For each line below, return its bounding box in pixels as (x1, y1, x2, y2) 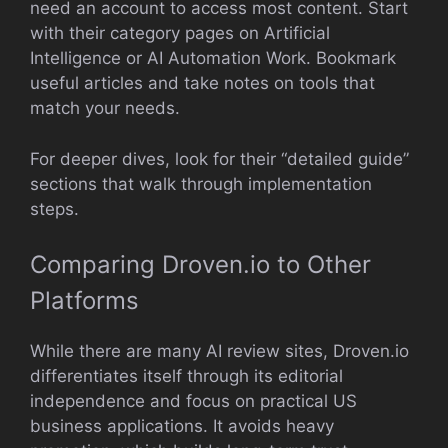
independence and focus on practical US (30, 391, 357, 411)
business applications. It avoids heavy (30, 416, 334, 436)
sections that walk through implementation (30, 173, 372, 194)
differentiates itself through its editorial (30, 366, 343, 386)
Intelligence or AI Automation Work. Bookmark (30, 48, 396, 68)
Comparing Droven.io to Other (30, 250, 371, 279)
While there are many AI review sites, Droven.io (30, 341, 409, 361)
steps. (30, 198, 79, 219)
